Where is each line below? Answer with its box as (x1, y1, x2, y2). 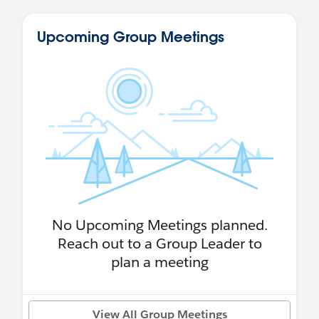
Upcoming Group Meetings (37, 26, 224, 46)
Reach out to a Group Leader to (57, 234, 262, 253)
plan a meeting (110, 252, 209, 271)
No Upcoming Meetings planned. (51, 215, 268, 234)
